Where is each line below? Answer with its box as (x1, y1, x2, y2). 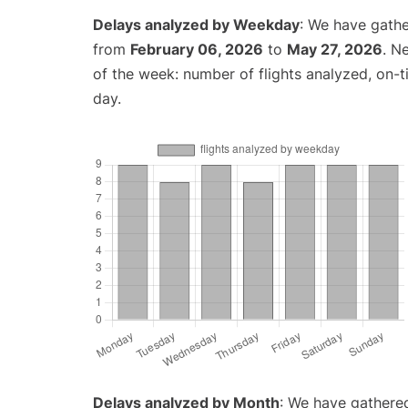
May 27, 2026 (287, 40, 382, 59)
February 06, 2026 (130, 40, 263, 59)
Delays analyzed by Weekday (93, 15, 300, 35)
